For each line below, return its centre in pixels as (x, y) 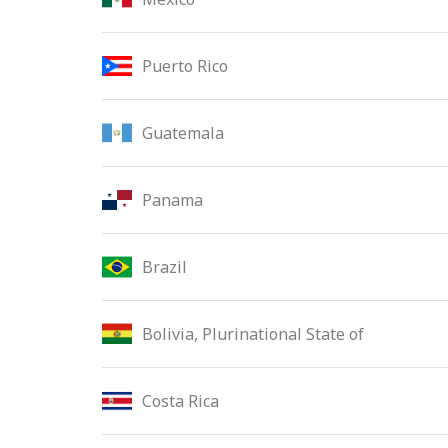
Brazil (164, 267)
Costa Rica (180, 401)
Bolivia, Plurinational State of (253, 334)
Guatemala (183, 133)
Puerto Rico (185, 66)
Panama (172, 200)
